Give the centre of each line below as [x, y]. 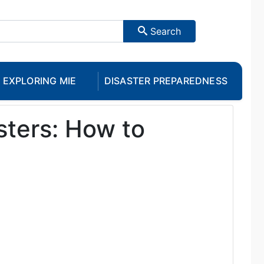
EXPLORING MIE [39, 81]
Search [164, 31]
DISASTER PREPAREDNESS [166, 81]
